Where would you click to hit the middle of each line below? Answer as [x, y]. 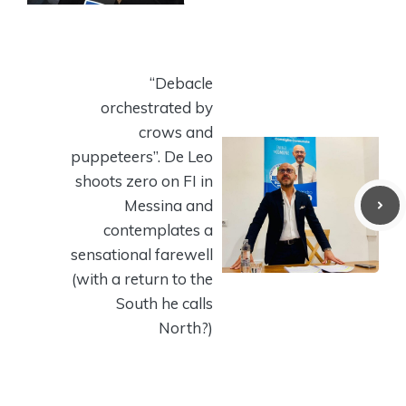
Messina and [169, 205]
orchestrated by [157, 107]
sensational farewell [142, 254]
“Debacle [181, 82]
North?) [186, 327]
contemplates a [158, 229]
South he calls [164, 303]
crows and [176, 131]
